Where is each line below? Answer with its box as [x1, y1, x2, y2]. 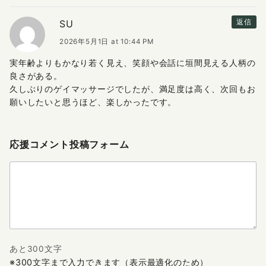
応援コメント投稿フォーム [9, 139, 129, 150]
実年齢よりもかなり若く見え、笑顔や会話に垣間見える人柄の [9, 57, 256, 68]
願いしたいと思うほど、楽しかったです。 [9, 96, 177, 107]
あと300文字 [9, 243, 62, 254]
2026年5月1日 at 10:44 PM [59, 37, 154, 46]
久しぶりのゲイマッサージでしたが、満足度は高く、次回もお [9, 83, 256, 94]
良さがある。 [9, 70, 62, 81]
